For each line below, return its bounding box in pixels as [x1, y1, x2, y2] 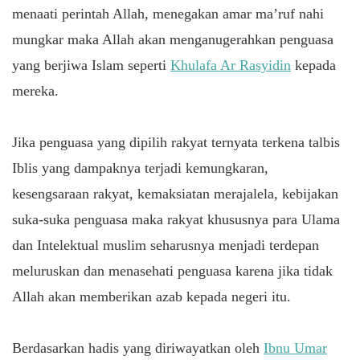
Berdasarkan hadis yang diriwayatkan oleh [12, 339, 264, 356]
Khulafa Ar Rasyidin [170, 56, 291, 73]
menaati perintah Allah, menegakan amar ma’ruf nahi [12, 5, 324, 22]
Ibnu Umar [264, 339, 327, 356]
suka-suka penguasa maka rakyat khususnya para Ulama [12, 211, 340, 227]
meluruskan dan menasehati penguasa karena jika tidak [12, 262, 333, 279]
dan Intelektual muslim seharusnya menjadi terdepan [12, 236, 319, 253]
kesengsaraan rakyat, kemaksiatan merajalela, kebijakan [12, 185, 338, 202]
